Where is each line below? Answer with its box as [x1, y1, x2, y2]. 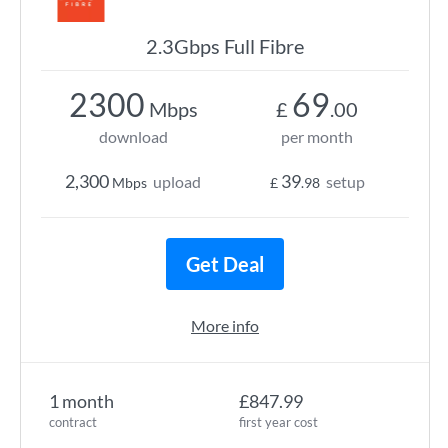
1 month [49, 390, 114, 412]
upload [153, 172, 201, 191]
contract [49, 414, 97, 430]
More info [191, 316, 259, 335]
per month [281, 127, 353, 146]
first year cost [239, 414, 318, 430]
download [98, 127, 168, 146]
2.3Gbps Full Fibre [146, 34, 304, 58]
